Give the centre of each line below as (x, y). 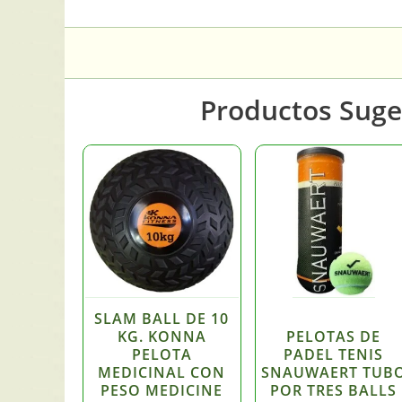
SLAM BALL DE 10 (162, 318)
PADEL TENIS (334, 354)
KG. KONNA (162, 336)
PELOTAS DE (334, 336)
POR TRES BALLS (334, 390)
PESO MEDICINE (162, 390)
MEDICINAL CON (162, 372)
